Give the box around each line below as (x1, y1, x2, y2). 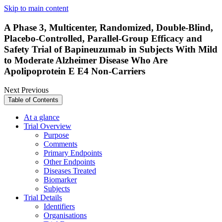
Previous (21, 86, 49, 95)
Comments (44, 140, 77, 149)
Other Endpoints (44, 158, 95, 166)
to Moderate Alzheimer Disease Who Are (4, 55, 167, 65)
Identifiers (44, 202, 75, 211)
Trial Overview (24, 122, 71, 131)
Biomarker (44, 175, 77, 184)
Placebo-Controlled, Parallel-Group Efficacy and (4, 33, 202, 44)
